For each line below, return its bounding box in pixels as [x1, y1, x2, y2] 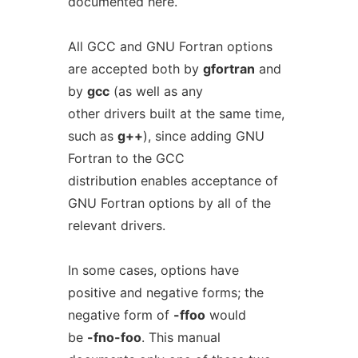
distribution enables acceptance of [67, 173, 278, 189]
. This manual [141, 329, 221, 345]
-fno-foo [86, 329, 141, 345]
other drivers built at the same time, [67, 105, 284, 121]
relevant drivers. [67, 217, 165, 233]
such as [67, 128, 117, 144]
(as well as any [109, 83, 203, 99]
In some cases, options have [67, 262, 239, 278]
